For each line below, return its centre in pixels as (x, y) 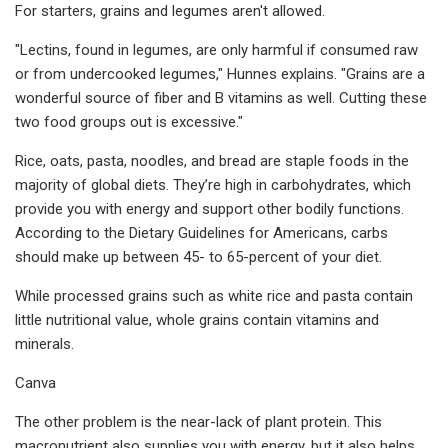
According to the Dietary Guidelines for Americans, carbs (201, 232)
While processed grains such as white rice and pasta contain (214, 295)
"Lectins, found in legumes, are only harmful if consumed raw (216, 49)
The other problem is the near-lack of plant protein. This (198, 421)
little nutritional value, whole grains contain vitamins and (197, 319)
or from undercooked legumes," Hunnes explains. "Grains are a (220, 73)
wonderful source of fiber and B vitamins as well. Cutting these (221, 97)
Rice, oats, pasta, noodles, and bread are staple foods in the (212, 160)
